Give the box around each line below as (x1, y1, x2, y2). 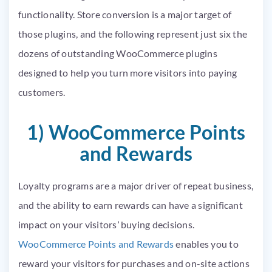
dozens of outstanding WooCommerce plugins (18, 47, 217, 59)
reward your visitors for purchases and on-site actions (18, 257, 250, 269)
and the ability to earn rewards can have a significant (18, 199, 243, 211)
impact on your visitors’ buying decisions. (18, 218, 195, 230)
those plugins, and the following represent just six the (18, 27, 248, 39)
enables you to (174, 237, 239, 250)
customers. (18, 86, 67, 98)
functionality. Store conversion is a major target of (18, 8, 232, 20)
